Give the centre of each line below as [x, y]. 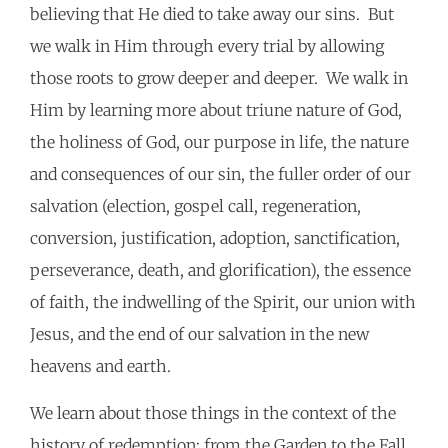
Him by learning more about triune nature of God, [216, 110]
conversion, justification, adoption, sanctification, [215, 238]
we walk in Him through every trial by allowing [207, 46]
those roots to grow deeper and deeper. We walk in [219, 78]
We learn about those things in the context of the [213, 413]
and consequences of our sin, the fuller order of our [220, 174]
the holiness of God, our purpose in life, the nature [219, 142]
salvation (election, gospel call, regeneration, [195, 206]
